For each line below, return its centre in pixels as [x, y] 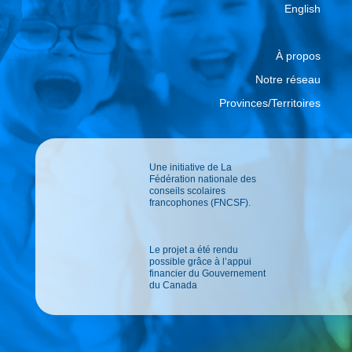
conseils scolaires [187, 191]
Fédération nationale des [202, 180]
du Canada [173, 286]
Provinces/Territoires [269, 103]
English [302, 9]
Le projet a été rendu [193, 250]
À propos [298, 56]
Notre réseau [288, 80]
